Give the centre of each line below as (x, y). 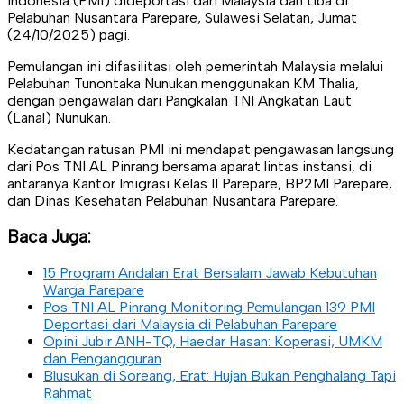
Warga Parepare (94, 289)
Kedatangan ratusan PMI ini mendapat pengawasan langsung (201, 150)
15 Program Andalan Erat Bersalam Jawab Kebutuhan (210, 272)
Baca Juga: (49, 237)
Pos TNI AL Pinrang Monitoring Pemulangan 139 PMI (209, 307)
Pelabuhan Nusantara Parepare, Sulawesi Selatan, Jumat (182, 18)
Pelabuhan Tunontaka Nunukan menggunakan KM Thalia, (183, 84)
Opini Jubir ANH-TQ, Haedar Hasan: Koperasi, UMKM (213, 341)
